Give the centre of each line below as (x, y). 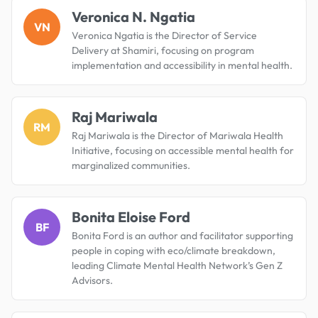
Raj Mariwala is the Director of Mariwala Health (177, 135)
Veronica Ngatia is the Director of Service (164, 35)
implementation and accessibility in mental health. (182, 65)
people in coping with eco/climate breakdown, (174, 250)
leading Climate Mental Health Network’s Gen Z (177, 265)
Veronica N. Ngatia (133, 16)
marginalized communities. (131, 165)
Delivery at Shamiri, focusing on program (163, 50)
